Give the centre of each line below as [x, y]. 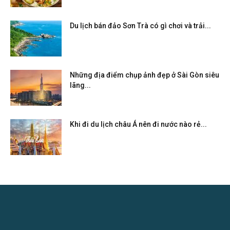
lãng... [80, 85]
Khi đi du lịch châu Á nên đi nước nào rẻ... [138, 124]
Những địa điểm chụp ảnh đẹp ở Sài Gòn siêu [145, 75]
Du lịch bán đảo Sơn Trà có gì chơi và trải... [140, 25]
